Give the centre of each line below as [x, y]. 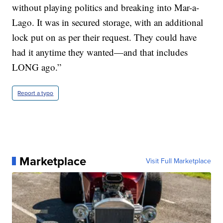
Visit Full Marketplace [178, 161]
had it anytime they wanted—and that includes [100, 52]
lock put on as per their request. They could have [105, 37]
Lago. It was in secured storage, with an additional [108, 22]
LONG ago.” [37, 67]
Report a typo [36, 93]
